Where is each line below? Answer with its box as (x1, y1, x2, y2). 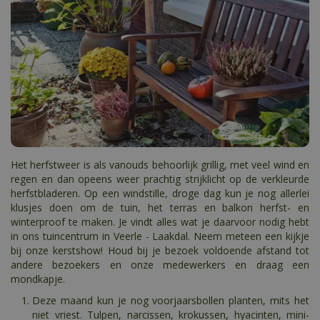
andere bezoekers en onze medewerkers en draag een (11, 258, 309, 272)
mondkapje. (11, 272, 65, 286)
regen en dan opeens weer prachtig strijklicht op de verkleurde (11, 172, 309, 186)
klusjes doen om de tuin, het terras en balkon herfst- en (11, 201, 309, 215)
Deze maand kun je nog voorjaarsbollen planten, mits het (32, 294, 309, 308)
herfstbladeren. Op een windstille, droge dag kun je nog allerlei (11, 186, 309, 201)
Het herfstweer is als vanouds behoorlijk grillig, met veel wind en (11, 158, 309, 172)
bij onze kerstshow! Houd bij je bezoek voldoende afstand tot (11, 244, 309, 258)
